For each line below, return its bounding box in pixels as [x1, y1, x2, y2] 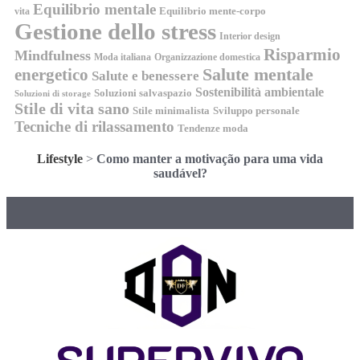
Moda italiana [94, 51, 151, 63]
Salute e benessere [92, 67, 199, 84]
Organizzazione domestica [154, 51, 260, 63]
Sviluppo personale [213, 104, 300, 117]
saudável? [153, 166, 207, 180]
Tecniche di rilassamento [14, 117, 174, 135]
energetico [14, 64, 88, 84]
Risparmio [264, 44, 341, 64]
